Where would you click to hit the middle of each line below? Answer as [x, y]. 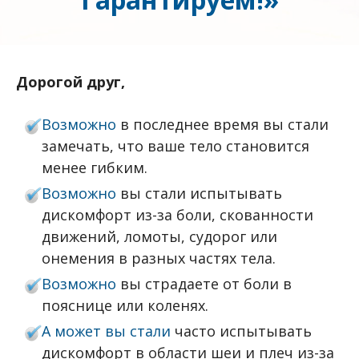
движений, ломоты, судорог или [160, 236]
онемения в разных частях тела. [161, 258]
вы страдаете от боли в [204, 283]
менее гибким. [97, 167]
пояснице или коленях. [129, 305]
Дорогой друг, [73, 82]
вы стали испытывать [200, 193]
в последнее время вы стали [223, 124]
